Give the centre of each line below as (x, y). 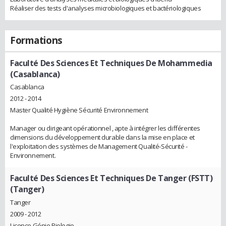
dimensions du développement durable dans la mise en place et (102, 137)
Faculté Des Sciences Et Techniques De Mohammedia (111, 63)
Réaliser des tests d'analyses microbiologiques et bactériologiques (106, 8)
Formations (36, 40)
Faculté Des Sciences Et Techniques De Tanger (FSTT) (111, 178)
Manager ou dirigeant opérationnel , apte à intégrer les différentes (105, 128)
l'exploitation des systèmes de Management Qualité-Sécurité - (99, 147)
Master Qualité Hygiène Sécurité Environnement (79, 110)
